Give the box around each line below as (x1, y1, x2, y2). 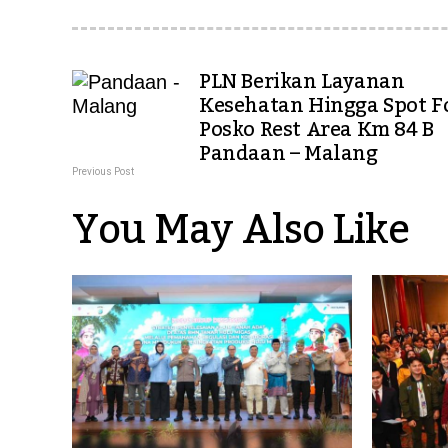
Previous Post (72, 166, 134, 177)
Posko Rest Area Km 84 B (199, 110, 434, 150)
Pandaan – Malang (199, 134, 378, 174)
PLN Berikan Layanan (199, 62, 405, 102)
